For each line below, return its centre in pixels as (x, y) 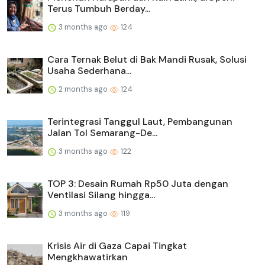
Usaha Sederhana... (89, 71)
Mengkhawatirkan (88, 257)
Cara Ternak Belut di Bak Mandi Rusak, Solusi (147, 60)
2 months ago (83, 89)
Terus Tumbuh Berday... (99, 9)
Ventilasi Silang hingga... (101, 195)
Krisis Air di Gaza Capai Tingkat (117, 246)
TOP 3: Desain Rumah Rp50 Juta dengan (138, 184)
